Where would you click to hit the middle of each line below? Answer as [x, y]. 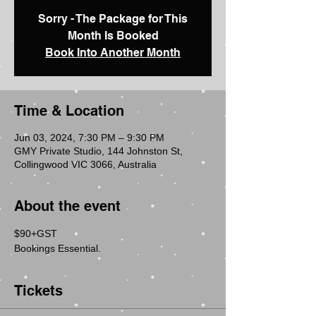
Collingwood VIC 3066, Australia [85, 164]
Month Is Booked [113, 36]
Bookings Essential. [57, 248]
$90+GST [38, 233]
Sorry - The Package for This [113, 19]
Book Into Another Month [113, 53]
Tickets [38, 291]
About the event [67, 206]
